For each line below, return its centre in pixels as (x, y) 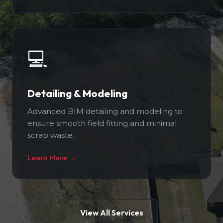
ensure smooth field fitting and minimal (102, 123)
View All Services (111, 213)
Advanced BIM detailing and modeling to (105, 111)
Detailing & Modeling (77, 93)
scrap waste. (51, 135)
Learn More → (52, 158)
